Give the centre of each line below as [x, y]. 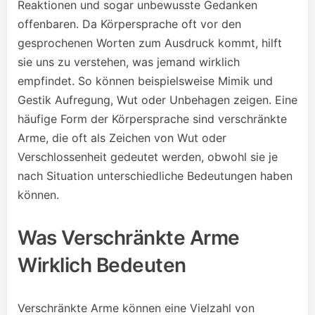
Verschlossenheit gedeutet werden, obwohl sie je [148, 157]
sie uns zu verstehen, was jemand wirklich [129, 62]
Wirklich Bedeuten [102, 265]
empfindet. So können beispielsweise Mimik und [145, 81]
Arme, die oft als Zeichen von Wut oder [122, 138]
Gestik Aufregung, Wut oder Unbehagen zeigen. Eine [157, 100]
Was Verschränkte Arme [129, 238]
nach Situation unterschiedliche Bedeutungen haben [155, 176]
